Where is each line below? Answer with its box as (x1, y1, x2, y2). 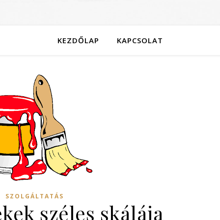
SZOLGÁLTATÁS (5, 192, 64, 200)
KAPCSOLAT (116, 35, 163, 45)
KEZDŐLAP (57, 35, 99, 45)
